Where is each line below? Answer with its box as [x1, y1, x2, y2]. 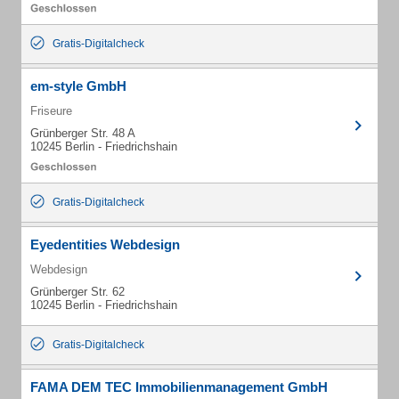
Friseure [30, 104, 72, 118]
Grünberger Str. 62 [30, 285, 125, 298]
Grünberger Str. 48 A [30, 126, 135, 140]
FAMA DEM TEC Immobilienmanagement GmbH [30, 379, 328, 395]
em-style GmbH [30, 78, 126, 94]
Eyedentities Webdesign [30, 237, 180, 252]
